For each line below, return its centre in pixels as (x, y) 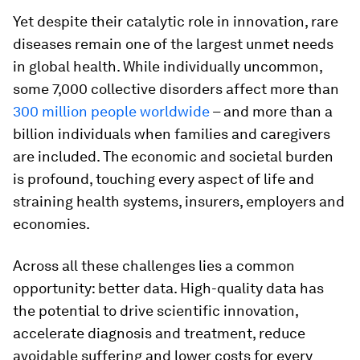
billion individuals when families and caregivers (172, 134)
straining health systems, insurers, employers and (179, 201)
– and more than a (271, 111)
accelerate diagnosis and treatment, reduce (159, 333)
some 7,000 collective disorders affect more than (176, 89)
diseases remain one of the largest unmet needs (173, 44)
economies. (51, 224)
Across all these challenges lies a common (154, 266)
